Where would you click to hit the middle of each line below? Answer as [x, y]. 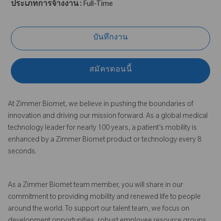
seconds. [22, 152]
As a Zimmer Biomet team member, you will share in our [95, 186]
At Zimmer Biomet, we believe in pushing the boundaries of [101, 105]
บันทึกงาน [110, 38]
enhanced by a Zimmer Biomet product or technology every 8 [105, 140]
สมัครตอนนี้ [110, 71]
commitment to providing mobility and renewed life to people [104, 198]
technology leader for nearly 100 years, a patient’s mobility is [102, 129]
